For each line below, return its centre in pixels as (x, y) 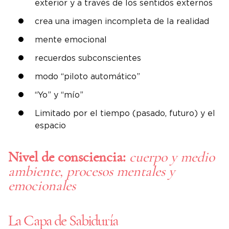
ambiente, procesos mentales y (91, 172)
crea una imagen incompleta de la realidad (122, 21)
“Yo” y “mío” (59, 95)
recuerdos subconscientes (88, 58)
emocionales (42, 186)
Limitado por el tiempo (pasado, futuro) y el (125, 113)
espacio (50, 125)
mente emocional (71, 40)
